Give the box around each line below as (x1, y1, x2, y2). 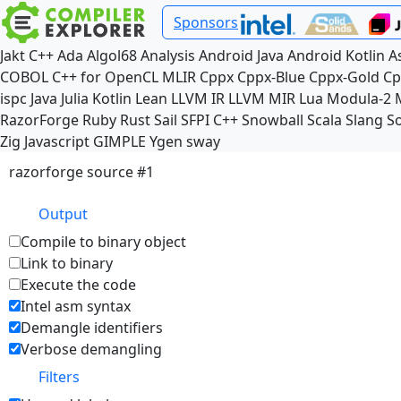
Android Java (199, 46, 284, 65)
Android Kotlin (287, 46, 385, 65)
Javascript (24, 132, 90, 151)
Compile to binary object (21, 232, 186, 252)
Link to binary (21, 253, 113, 273)
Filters (38, 367, 80, 387)
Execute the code (21, 275, 136, 294)
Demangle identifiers (21, 318, 163, 337)
